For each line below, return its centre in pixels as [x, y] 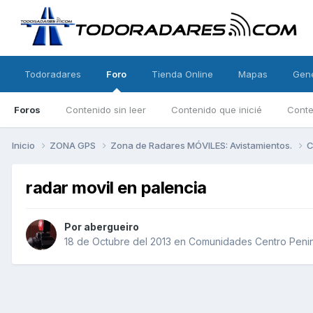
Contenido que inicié [217, 110]
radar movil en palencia [116, 187]
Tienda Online [182, 74]
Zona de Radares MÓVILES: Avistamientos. [202, 145]
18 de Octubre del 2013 [118, 242]
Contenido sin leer [106, 110]
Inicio [24, 145]
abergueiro [111, 227]
